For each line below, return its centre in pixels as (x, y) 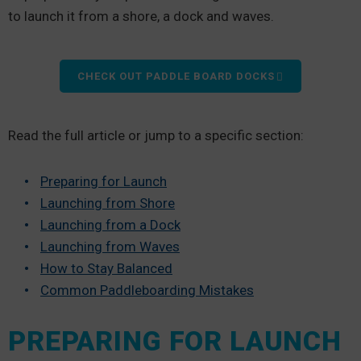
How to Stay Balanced (106, 268)
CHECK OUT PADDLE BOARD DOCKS (176, 76)
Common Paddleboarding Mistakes (147, 290)
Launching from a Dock (110, 225)
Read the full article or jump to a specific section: (158, 135)
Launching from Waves (110, 247)
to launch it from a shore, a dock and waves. (143, 16)
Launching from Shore (108, 203)
